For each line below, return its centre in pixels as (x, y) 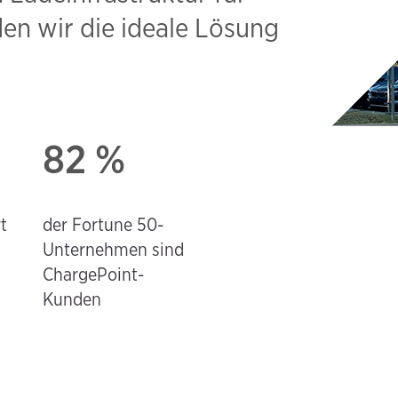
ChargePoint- (93, 274)
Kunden (72, 299)
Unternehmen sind (113, 249)
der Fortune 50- (103, 224)
